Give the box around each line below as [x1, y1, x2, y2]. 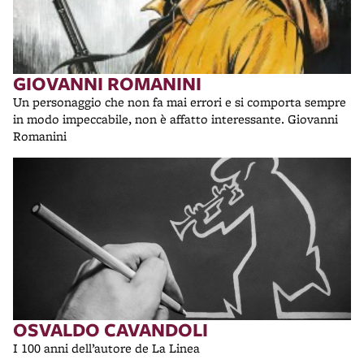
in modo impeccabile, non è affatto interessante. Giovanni [13, 110, 288, 128]
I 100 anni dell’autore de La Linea [13, 340, 206, 357]
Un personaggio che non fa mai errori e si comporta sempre [13, 93, 346, 110]
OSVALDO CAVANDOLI [13, 317, 208, 342]
